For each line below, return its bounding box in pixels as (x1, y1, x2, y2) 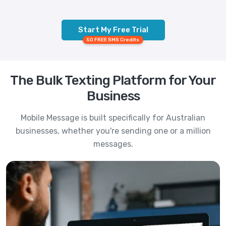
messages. (93, 139, 133, 149)
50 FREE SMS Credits (87, 37, 139, 43)
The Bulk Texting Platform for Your (10, 73, 216, 89)
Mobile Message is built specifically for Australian (21, 113, 205, 123)
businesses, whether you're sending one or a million (15, 126, 211, 136)
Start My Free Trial (78, 25, 148, 35)
